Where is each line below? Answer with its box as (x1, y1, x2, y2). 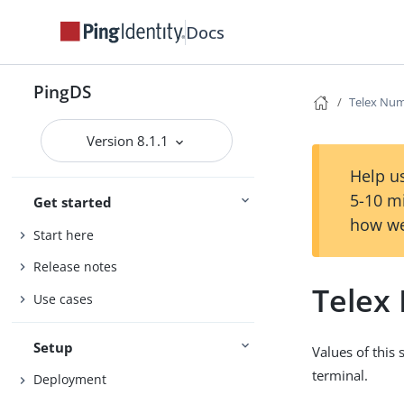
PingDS (33, 80, 92, 103)
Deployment (33, 371, 107, 389)
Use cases (33, 289, 94, 308)
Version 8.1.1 (87, 132, 173, 150)
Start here (33, 225, 95, 243)
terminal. (312, 366, 369, 384)
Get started (33, 193, 113, 211)
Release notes (33, 258, 118, 276)
